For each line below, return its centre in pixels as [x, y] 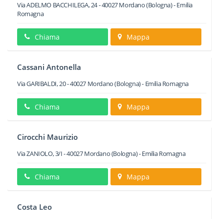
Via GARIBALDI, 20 [42, 84]
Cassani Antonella [49, 67]
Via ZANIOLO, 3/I [40, 153]
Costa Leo [34, 207]
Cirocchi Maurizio [47, 137]
